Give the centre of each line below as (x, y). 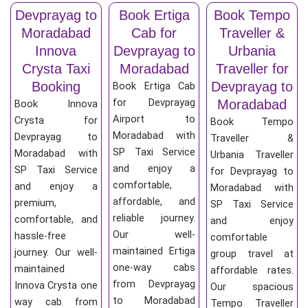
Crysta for (56, 120)
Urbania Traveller (252, 154)
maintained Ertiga (154, 251)
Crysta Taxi (56, 68)
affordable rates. (252, 270)
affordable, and (154, 201)
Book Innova (56, 103)
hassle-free (40, 235)
